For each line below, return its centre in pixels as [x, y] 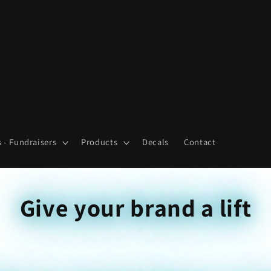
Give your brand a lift [135, 207]
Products [100, 142]
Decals [155, 142]
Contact [200, 142]
